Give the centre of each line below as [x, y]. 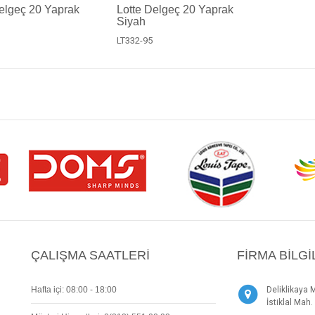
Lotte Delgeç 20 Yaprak [175, 9]
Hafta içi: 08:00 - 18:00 [74, 289]
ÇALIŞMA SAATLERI [90, 255]
